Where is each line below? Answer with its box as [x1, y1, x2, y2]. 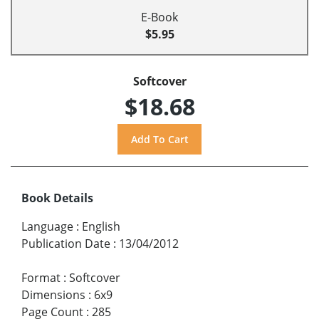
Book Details [21, 189, 93, 206]
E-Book [141, 9, 178, 26]
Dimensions [21, 286, 85, 303]
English [82, 218, 120, 234]
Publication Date [21, 235, 110, 251]
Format [21, 269, 61, 286]
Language [21, 218, 73, 234]
